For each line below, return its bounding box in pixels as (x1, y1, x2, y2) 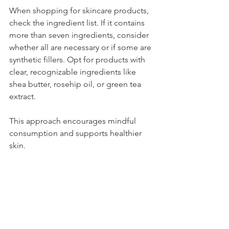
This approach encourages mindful (9, 116, 138, 126)
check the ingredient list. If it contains (9, 18, 147, 28)
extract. (9, 91, 36, 102)
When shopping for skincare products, (9, 6, 151, 16)
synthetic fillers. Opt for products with (9, 55, 147, 65)
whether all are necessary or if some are (9, 42, 153, 53)
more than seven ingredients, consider (9, 30, 151, 40)
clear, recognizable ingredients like (9, 67, 138, 77)
